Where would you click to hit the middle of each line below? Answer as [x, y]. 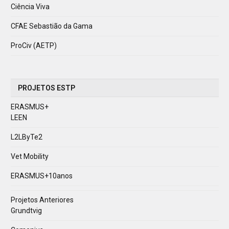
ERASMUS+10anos [42, 176]
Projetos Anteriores [42, 200]
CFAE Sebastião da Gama [52, 26]
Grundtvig [26, 210]
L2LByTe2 [27, 137]
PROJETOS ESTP [47, 88]
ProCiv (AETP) [34, 45]
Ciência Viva [30, 6]
